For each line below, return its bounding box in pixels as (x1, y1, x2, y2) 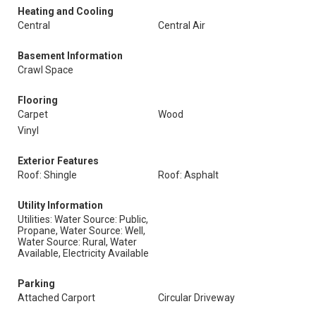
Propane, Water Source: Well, (18, 225, 145, 236)
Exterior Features (18, 155, 99, 166)
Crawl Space (18, 64, 73, 75)
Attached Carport (18, 292, 95, 303)
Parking (18, 278, 55, 289)
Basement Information (18, 50, 123, 61)
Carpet (18, 109, 48, 120)
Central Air (158, 20, 205, 31)
